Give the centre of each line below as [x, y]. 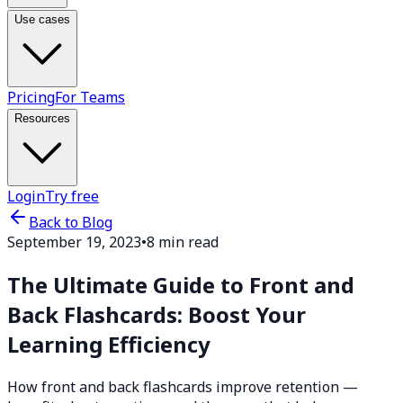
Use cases [42, 19]
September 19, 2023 [74, 242]
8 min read [183, 242]
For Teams [90, 97]
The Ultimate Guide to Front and [181, 284]
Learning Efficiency [109, 344]
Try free [72, 196]
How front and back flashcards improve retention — [183, 386]
